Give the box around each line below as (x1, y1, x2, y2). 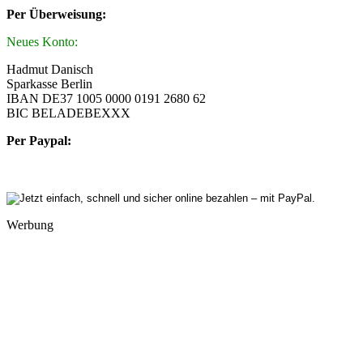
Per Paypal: (6, 133, 71, 147)
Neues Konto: (6, 34, 78, 49)
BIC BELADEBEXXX (6, 105, 130, 120)
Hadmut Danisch (6, 62, 93, 76)
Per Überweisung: (6, 6, 106, 21)
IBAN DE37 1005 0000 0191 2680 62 (6, 91, 206, 105)
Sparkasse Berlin (6, 76, 92, 91)
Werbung (6, 217, 53, 232)
